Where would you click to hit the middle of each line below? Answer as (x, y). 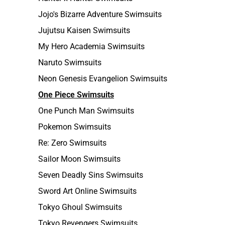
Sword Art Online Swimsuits (87, 191)
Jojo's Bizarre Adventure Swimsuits (100, 14)
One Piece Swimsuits (76, 95)
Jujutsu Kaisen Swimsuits (84, 30)
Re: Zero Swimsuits (72, 143)
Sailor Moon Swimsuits (79, 159)
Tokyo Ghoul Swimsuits (80, 207)
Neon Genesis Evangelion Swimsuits (103, 79)
